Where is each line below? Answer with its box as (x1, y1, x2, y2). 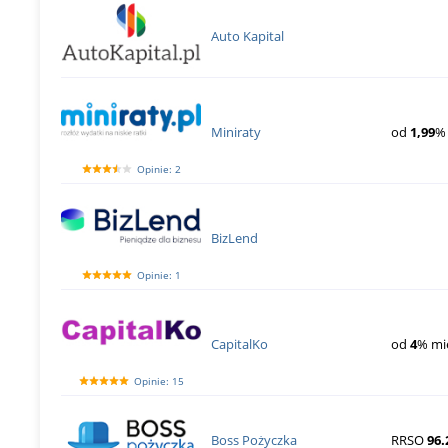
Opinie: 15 (133, 374, 184, 389)
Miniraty (211, 122, 262, 141)
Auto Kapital (211, 26, 285, 45)
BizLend (211, 228, 259, 247)
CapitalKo (211, 334, 269, 353)
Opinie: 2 (136, 162, 181, 177)
